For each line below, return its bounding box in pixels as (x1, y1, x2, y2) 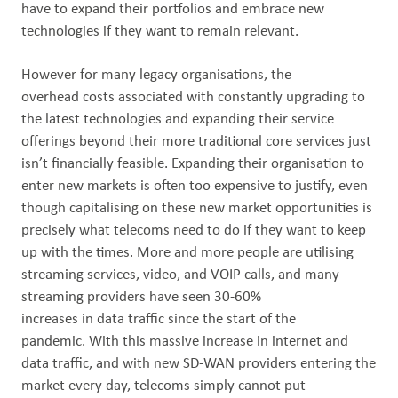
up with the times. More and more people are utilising (21, 245, 354, 260)
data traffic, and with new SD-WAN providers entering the (21, 356, 376, 371)
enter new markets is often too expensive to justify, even (21, 179, 368, 194)
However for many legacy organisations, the (21, 68, 291, 83)
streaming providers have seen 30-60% (21, 290, 261, 305)
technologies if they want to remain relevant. (21, 24, 302, 39)
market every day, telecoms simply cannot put (21, 378, 306, 394)
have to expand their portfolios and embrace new (21, 2, 324, 17)
